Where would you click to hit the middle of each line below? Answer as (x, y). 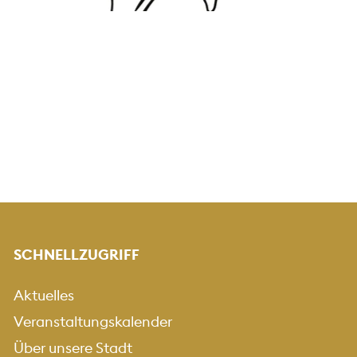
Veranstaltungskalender (92, 321)
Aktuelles (43, 295)
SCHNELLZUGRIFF (76, 254)
